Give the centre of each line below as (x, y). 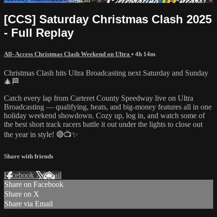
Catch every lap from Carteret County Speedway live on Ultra (99, 98)
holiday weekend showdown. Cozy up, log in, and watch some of (104, 115)
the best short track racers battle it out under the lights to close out (103, 124)
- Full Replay (39, 32)
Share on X (22, 194)
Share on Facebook (34, 185)
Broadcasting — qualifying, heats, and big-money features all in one (108, 107)
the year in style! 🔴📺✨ (41, 134)
